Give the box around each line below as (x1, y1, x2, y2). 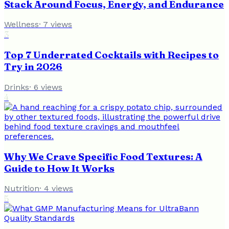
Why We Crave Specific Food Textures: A (4, 150, 202, 163)
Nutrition (4, 184, 39, 194)
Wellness (4, 19, 39, 30)
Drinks (4, 82, 29, 92)
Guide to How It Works (4, 162, 114, 174)
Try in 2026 (4, 61, 62, 73)
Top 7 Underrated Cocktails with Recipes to (4, 49, 219, 61)
